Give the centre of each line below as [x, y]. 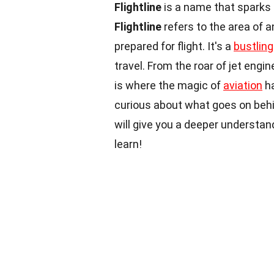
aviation [243, 85]
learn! [128, 144]
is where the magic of [169, 85]
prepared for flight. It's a [174, 46]
